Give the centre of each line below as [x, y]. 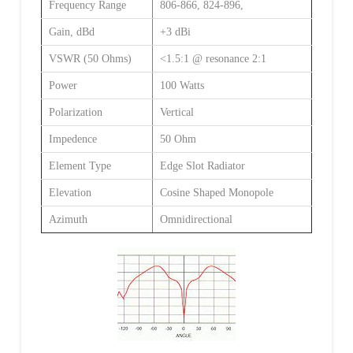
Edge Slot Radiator [202, 165]
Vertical [176, 112]
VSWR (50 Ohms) [90, 58]
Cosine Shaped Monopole [216, 192]
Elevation [70, 192]
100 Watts [182, 85]
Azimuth [68, 219]
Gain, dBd [71, 32]
